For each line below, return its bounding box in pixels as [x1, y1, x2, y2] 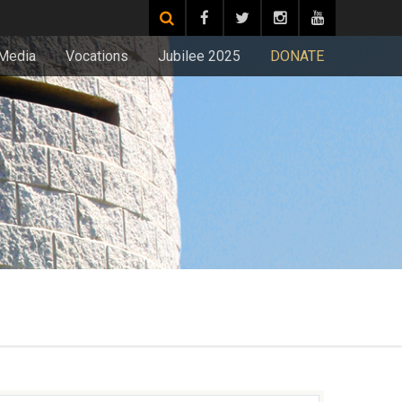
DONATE [270, 48, 324, 65]
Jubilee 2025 [158, 48, 240, 65]
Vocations [66, 48, 128, 65]
